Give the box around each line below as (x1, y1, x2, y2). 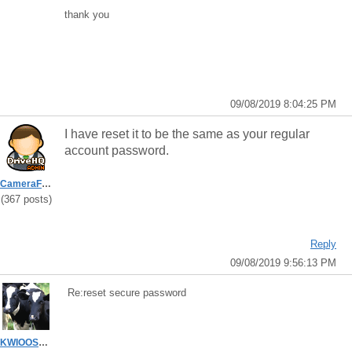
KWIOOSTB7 (38, 337, 48, 348)
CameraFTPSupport (42, 178, 51, 189)
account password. (64, 144, 169, 157)
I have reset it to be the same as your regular (64, 127, 310, 141)
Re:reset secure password (64, 287, 186, 299)
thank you (64, 9, 109, 20)
